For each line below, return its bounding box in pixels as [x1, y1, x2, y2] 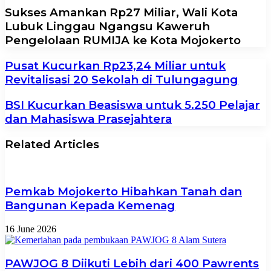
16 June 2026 [5, 223, 56, 234]
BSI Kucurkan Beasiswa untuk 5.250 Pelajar [5, 97, 260, 112]
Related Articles [5, 137, 99, 151]
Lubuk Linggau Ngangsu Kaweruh [5, 19, 210, 34]
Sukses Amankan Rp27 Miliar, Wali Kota [5, 5, 238, 20]
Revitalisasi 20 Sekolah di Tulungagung [5, 73, 238, 87]
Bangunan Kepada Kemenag [5, 198, 175, 212]
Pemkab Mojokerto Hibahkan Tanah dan [5, 184, 242, 198]
